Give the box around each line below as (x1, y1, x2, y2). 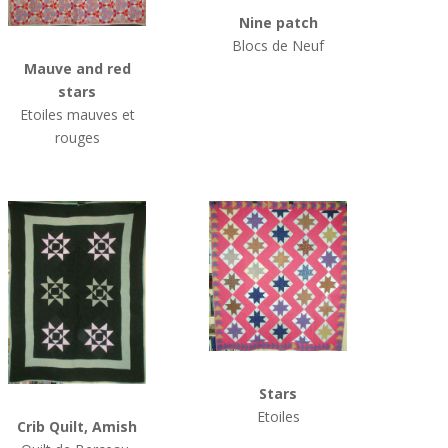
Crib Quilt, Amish (17, 417, 138, 437)
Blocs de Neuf (232, 36, 325, 56)
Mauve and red (23, 59, 131, 79)
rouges (54, 128, 100, 148)
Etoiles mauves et (19, 105, 135, 125)
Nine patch (238, 13, 318, 33)
